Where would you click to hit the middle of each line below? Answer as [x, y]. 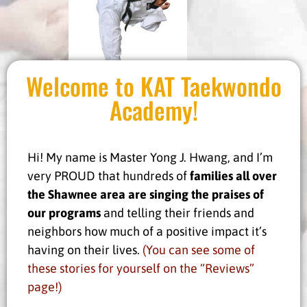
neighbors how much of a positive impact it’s [147, 231]
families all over [233, 175]
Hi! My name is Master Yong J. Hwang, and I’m [150, 157]
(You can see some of [199, 249]
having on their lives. [85, 249]
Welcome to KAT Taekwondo [153, 85]
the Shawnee [62, 194]
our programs [64, 212]
